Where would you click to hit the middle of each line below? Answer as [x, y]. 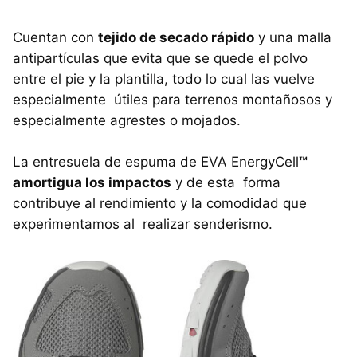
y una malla [293, 38]
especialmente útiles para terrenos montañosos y [173, 100]
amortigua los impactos [92, 183]
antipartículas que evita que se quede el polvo [160, 59]
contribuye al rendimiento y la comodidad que [160, 204]
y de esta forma [226, 183]
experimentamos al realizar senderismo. [143, 224]
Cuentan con [55, 38]
